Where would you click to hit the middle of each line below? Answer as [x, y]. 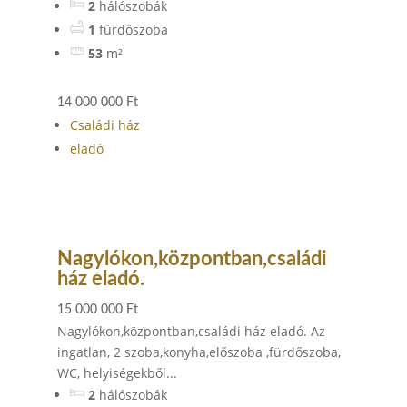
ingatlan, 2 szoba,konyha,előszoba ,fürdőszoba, [199, 352]
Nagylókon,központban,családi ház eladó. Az [191, 331]
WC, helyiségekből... [117, 373]
